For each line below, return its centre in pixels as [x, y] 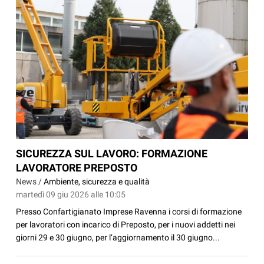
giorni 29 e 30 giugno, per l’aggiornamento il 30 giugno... [118, 237]
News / [30, 181]
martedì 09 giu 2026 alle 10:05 [71, 194]
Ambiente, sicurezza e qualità [97, 181]
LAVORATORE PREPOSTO [77, 167]
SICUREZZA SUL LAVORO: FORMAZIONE [112, 153]
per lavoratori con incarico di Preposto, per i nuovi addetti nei [126, 224]
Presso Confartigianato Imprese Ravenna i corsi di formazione [129, 211]
